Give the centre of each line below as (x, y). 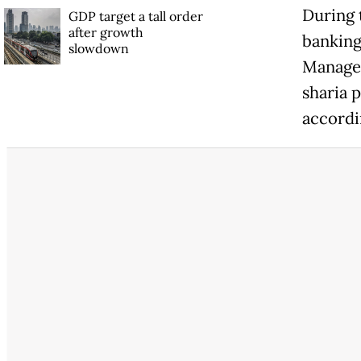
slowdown (98, 49)
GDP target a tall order (135, 17)
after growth (106, 33)
